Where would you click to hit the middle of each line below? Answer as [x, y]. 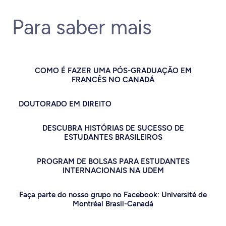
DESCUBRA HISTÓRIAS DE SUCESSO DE [113, 128]
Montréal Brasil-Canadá [113, 204]
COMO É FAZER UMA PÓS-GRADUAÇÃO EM [113, 71]
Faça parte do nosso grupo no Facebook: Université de [113, 195]
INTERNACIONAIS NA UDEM [113, 171]
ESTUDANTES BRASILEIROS [113, 137]
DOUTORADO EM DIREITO [65, 104]
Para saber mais [82, 27]
